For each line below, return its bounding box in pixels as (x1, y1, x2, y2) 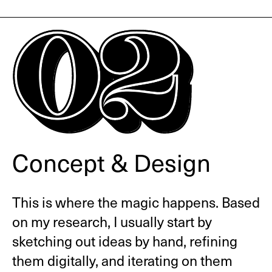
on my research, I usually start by (12, 212, 212, 231)
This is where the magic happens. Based (12, 192, 260, 212)
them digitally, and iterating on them (12, 251, 233, 270)
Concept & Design (12, 145, 211, 179)
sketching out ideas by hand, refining (12, 231, 237, 251)
